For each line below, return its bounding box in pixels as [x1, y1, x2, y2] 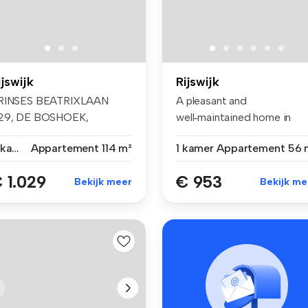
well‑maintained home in [176, 110, 291, 124]
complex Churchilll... [176, 126, 268, 140]
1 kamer [176, 141, 214, 155]
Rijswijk [176, 74, 219, 89]
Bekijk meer [74, 175, 132, 188]
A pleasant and [176, 93, 247, 107]
